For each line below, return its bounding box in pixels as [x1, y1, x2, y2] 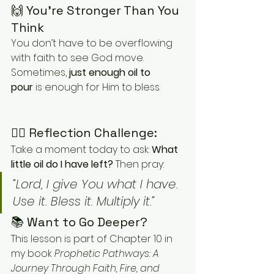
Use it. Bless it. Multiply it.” [13, 192, 155, 210]
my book [11, 246, 54, 261]
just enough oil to [69, 65, 153, 80]
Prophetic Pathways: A [54, 246, 161, 261]
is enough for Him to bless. [33, 80, 160, 94]
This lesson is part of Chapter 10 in [11, 231, 175, 246]
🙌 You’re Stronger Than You [11, 2, 182, 18]
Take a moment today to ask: [11, 142, 152, 157]
